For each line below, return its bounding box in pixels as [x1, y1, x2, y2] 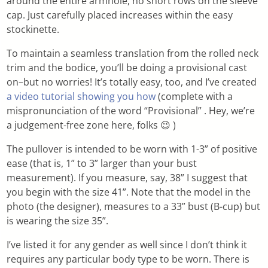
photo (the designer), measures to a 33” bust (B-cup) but [7, 199, 261, 213]
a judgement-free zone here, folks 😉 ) [7, 118, 176, 132]
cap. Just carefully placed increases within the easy [7, 8, 233, 22]
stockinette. [7, 22, 60, 36]
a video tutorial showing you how [7, 89, 156, 103]
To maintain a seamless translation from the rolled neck [7, 46, 259, 60]
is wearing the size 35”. [7, 214, 109, 227]
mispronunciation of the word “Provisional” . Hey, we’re [7, 103, 255, 117]
